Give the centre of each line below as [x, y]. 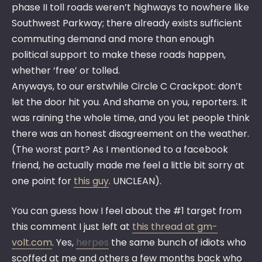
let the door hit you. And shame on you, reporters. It [130, 102]
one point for [43, 181]
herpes [92, 243]
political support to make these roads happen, [119, 55]
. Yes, [64, 243]
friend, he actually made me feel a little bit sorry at [128, 166]
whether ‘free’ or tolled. [66, 71]
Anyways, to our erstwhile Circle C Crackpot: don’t [127, 87]
